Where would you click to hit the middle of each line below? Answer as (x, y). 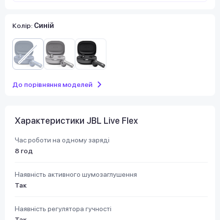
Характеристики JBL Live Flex (76, 120)
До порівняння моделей (52, 84)
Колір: (23, 25)
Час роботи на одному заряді (62, 140)
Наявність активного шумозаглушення (76, 174)
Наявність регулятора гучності (63, 208)
